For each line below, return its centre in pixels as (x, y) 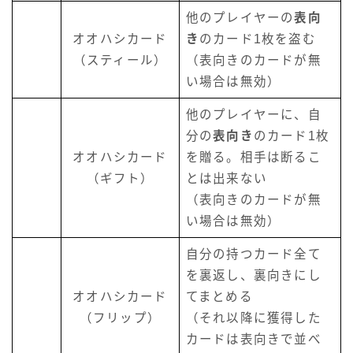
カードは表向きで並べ (253, 340)
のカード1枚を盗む (257, 39)
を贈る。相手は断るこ (253, 158)
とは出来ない (226, 179)
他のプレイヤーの (240, 18)
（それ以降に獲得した (253, 318)
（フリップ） (120, 318)
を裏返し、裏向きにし (253, 276)
